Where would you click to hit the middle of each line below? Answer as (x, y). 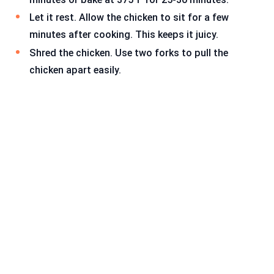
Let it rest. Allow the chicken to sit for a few (129, 18)
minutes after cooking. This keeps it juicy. (124, 35)
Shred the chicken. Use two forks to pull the (129, 53)
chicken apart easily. (75, 70)
